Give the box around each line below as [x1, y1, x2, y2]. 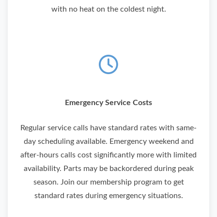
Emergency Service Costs [65, 99, 152, 107]
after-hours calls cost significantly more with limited [20, 151, 197, 159]
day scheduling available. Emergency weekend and [23, 138, 194, 146]
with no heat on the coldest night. [51, 5, 166, 14]
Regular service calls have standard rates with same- [20, 124, 197, 132]
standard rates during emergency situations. [34, 192, 183, 200]
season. [33, 178, 61, 186]
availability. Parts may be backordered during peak [23, 165, 194, 173]
